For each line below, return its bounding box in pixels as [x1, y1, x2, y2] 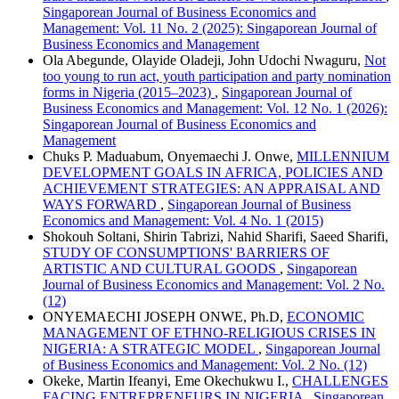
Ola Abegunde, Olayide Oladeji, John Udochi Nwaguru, [43, 52, 364, 68]
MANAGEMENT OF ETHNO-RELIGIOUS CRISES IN [43, 324, 376, 340]
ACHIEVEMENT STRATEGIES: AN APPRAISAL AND [43, 180, 380, 196]
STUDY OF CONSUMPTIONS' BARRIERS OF [43, 244, 330, 260]
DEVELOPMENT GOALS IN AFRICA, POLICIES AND [43, 164, 383, 180]
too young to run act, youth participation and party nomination [43, 68, 391, 84]
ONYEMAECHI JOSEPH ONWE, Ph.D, [43, 308, 287, 324]
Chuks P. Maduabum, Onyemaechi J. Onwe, [43, 148, 297, 164]
